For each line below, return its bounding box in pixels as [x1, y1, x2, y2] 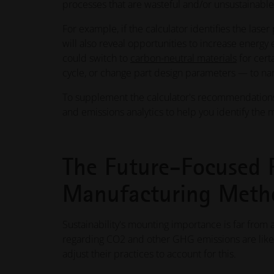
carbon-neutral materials [130, 51, 237, 65]
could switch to [62, 51, 130, 65]
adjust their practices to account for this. [62, 247, 236, 261]
